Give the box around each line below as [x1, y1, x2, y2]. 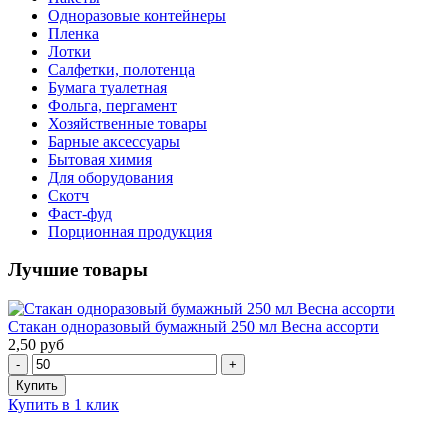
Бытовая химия [48, 150, 152, 168]
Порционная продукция [48, 222, 212, 240]
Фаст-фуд [48, 204, 112, 222]
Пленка [48, 24, 99, 42]
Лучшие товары [8, 259, 148, 281]
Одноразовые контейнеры [48, 6, 226, 24]
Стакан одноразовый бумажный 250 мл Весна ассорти [8, 318, 379, 336]
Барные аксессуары [48, 132, 180, 150]
